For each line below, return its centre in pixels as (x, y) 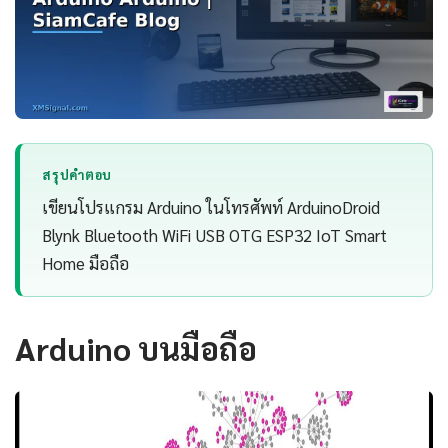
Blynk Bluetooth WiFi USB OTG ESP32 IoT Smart (215, 235)
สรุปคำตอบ (77, 174)
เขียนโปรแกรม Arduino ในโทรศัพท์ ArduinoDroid (211, 207)
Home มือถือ (86, 263)
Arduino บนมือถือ (136, 348)
